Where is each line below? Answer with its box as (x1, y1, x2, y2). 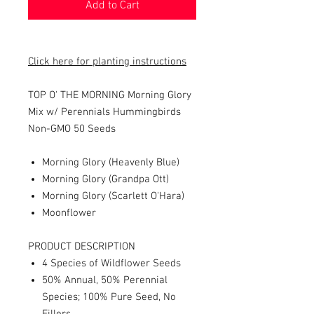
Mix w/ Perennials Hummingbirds (28, 106, 181, 118)
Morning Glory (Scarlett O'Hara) (42, 190, 184, 203)
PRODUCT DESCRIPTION (28, 240, 135, 253)
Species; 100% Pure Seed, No (42, 291, 176, 303)
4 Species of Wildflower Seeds (42, 257, 181, 270)
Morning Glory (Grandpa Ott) (42, 173, 169, 186)
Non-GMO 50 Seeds (28, 123, 116, 135)
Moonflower (42, 207, 96, 219)
